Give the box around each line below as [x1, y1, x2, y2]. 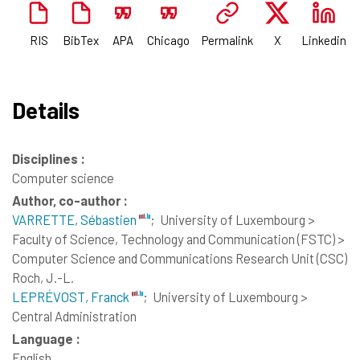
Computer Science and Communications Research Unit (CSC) [12, 249, 347, 266]
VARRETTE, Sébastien [12, 211, 139, 227]
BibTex [63, 32, 100, 47]
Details [12, 96, 80, 124]
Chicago [147, 32, 190, 47]
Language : [12, 329, 80, 346]
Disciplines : [12, 150, 85, 166]
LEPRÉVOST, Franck [12, 288, 132, 305]
